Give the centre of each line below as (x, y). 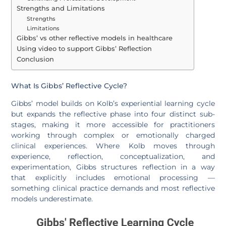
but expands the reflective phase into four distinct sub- (113, 114)
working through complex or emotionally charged (113, 135)
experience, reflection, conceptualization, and (113, 156)
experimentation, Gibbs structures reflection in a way (113, 167)
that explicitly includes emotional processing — (113, 177)
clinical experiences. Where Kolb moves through (113, 146)
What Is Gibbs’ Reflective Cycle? (69, 86)
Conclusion (36, 59)
